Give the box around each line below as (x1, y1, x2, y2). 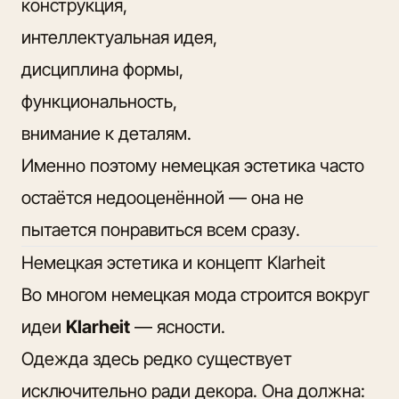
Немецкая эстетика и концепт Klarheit (21, 251, 325, 273)
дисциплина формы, (21, 58, 183, 80)
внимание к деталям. (21, 122, 191, 144)
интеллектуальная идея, (21, 26, 217, 48)
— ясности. (130, 315, 225, 338)
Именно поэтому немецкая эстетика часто (21, 154, 364, 176)
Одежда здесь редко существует (21, 347, 292, 370)
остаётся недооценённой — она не (21, 186, 304, 208)
